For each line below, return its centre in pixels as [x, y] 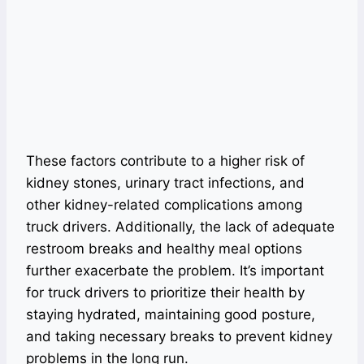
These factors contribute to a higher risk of [165, 161]
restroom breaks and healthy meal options [164, 249]
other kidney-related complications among [164, 205]
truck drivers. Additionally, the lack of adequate [180, 227]
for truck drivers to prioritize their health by [165, 292]
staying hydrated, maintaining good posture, [171, 314]
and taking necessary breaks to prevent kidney [179, 336]
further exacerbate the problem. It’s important [175, 271]
